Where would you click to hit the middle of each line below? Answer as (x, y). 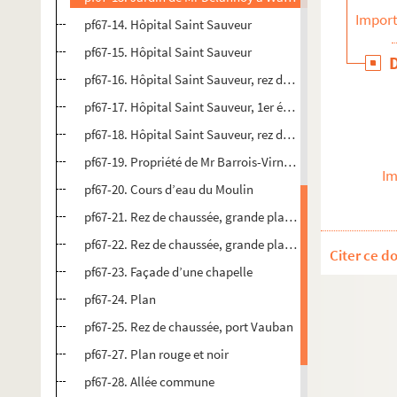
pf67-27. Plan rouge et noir (156, 354)
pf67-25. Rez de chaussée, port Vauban (189, 327)
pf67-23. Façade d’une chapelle (168, 272)
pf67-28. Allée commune (149, 381)
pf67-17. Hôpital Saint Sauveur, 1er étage (196, 107)
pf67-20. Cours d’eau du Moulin (169, 189)
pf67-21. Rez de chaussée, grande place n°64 (204, 217)
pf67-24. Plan (120, 299)
